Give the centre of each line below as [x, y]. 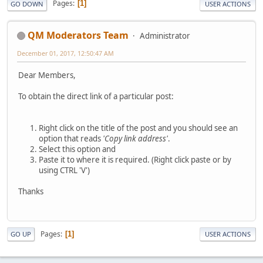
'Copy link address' [135, 138]
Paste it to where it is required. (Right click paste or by [135, 159]
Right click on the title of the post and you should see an [138, 128]
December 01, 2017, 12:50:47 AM [65, 53]
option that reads [71, 138]
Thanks [31, 191]
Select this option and [77, 149]
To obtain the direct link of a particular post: [96, 96]
